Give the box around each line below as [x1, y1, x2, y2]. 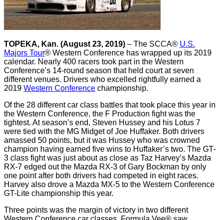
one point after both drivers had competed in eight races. [4, 171, 198, 180]
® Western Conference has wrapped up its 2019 [45, 49, 212, 57]
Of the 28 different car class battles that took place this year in [4, 101, 216, 109]
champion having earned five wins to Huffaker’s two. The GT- [4, 145, 216, 153]
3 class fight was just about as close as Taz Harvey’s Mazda [4, 154, 211, 162]
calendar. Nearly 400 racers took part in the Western [4, 57, 184, 66]
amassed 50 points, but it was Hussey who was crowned [4, 136, 200, 144]
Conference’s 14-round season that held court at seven [4, 66, 194, 75]
